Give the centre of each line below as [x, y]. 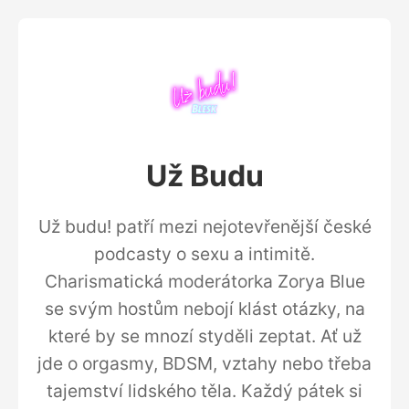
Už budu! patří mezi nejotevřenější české [204, 226]
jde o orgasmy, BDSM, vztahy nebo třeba [204, 363]
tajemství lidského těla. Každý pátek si [204, 391]
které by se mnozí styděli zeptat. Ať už [204, 336]
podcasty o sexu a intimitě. [204, 254]
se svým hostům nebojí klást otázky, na [204, 309]
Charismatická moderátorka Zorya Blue [204, 281]
